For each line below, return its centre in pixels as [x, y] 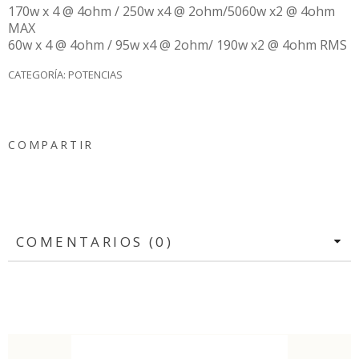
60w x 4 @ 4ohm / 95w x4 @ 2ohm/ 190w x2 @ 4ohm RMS [177, 44]
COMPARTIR [51, 144]
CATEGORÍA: [38, 74]
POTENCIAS [95, 74]
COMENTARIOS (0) [95, 242]
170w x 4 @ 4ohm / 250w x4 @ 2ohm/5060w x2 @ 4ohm [171, 11]
